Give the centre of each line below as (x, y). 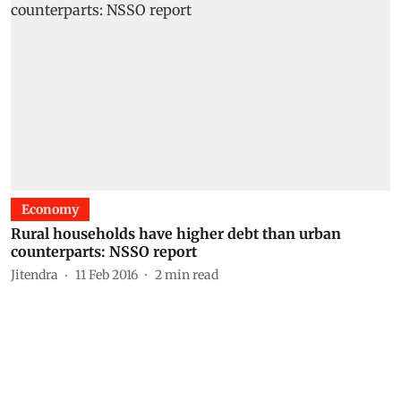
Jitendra (34, 274)
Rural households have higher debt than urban (176, 234)
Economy (50, 209)
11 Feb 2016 (107, 274)
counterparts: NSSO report (104, 252)
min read (192, 274)
